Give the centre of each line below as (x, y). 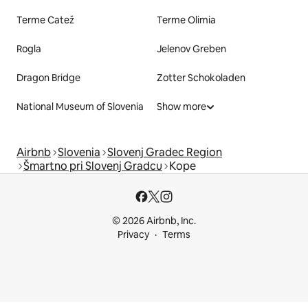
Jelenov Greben (191, 49)
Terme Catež (45, 20)
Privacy (133, 235)
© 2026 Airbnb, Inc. (154, 221)
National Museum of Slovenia (80, 107)
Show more (181, 107)
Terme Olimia (186, 20)
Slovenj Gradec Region (165, 153)
